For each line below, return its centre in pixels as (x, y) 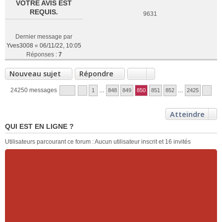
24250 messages (34, 90)
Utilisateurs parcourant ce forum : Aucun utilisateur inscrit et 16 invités (98, 142)
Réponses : (42, 55)
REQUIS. (44, 12)
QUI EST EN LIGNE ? (39, 126)
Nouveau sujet (35, 74)
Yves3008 (20, 46)
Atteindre (187, 114)
